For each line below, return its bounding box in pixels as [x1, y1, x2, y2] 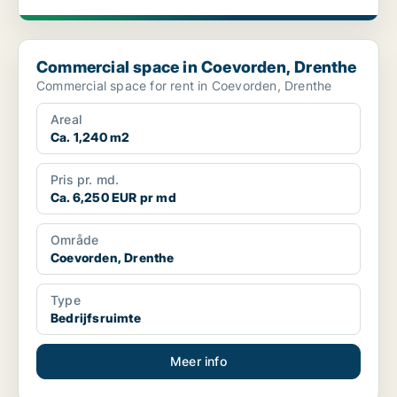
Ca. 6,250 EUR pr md [51, 190, 176, 206]
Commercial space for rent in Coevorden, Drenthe [36, 78, 332, 94]
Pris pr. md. [51, 172, 120, 188]
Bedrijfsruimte [51, 310, 141, 326]
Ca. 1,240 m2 [51, 129, 130, 145]
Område [51, 232, 99, 248]
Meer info [170, 354, 227, 370]
